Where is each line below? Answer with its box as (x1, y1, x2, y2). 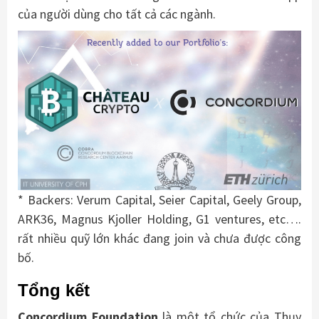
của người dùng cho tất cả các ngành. (18, 6, 216, 23)
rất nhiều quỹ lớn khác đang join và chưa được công (18, 230, 301, 247)
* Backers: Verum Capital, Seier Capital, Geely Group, (18, 192, 301, 209)
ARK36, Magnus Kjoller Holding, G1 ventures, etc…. (18, 211, 301, 228)
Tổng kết (18, 281, 90, 300)
